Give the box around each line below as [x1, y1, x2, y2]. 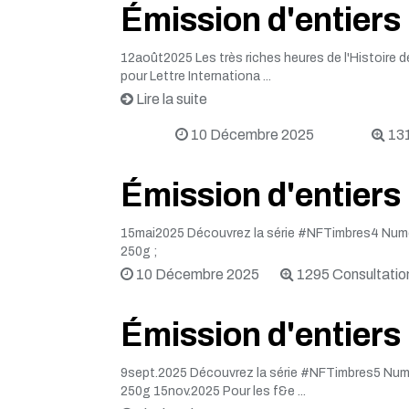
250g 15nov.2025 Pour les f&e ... [121, 384, 306, 398]
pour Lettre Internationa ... [121, 69, 271, 83]
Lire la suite [133, 91, 207, 107]
